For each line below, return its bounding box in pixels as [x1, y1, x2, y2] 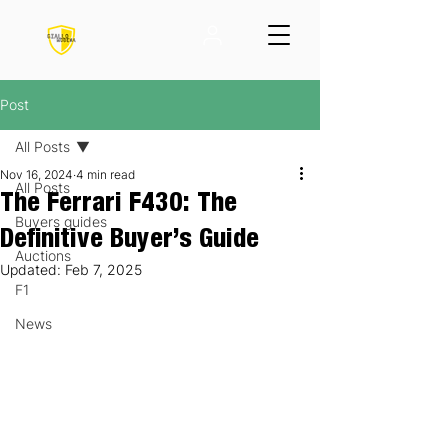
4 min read [76, 167, 135, 182]
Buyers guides [15, 213, 107, 230]
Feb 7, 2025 [65, 261, 142, 278]
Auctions [15, 247, 71, 264]
